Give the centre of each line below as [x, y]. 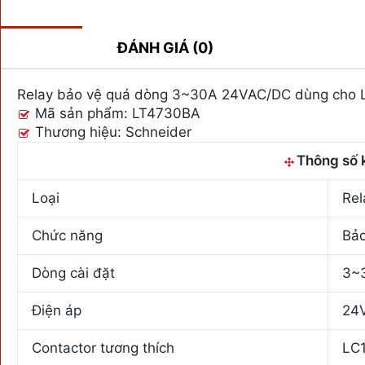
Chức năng [67, 236]
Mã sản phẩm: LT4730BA [116, 114]
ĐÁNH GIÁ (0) [165, 48]
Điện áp [57, 311]
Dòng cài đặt [73, 273]
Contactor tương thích [103, 348]
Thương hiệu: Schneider [111, 132]
